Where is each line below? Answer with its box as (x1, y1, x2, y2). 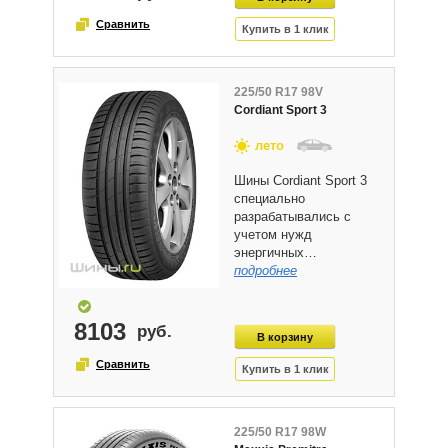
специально (234, 191, 305, 207)
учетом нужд (234, 227, 312, 243)
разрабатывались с (234, 209, 351, 225)
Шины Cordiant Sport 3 (234, 173, 367, 189)
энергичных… (234, 245, 317, 261)
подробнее (234, 263, 297, 279)
